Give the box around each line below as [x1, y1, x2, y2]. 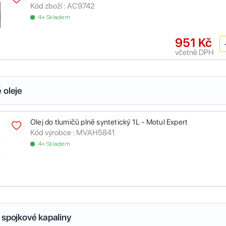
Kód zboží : [30, 1, 66, 11]
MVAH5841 [76, 128, 115, 138]
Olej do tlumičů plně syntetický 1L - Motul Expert [30, 118, 188, 127]
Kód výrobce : [30, 128, 75, 138]
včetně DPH [175, 47, 214, 58]
